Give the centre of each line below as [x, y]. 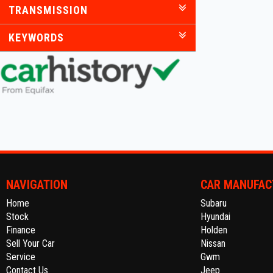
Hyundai [215, 216]
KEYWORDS [36, 37]
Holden [214, 230]
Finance [21, 230]
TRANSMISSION [48, 10]
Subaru [213, 203]
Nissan [213, 243]
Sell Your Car [30, 243]
